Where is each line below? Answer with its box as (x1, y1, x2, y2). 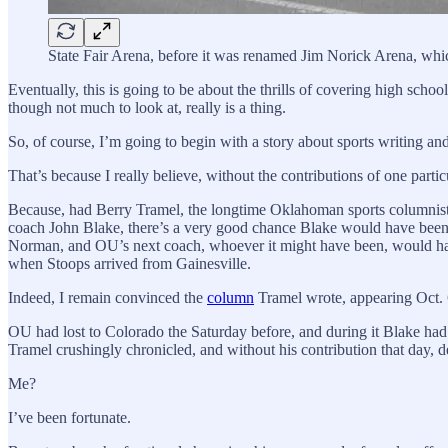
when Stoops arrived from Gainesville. (8, 254, 251, 272)
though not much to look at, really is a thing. (8, 98, 286, 116)
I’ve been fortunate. (8, 408, 131, 426)
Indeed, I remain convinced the (8, 288, 207, 306)
